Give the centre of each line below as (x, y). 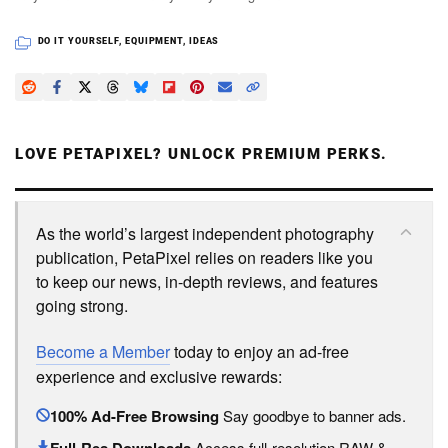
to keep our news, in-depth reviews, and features (207, 282)
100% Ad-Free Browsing (134, 416)
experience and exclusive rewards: (159, 377)
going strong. (82, 306)
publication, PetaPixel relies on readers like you (204, 258)
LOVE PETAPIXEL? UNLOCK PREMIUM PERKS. (201, 154)
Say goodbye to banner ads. (312, 416)
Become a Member (103, 352)
